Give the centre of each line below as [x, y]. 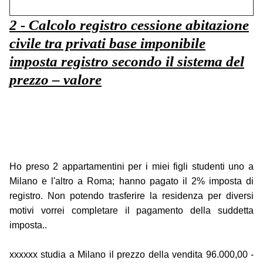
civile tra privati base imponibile [107, 43]
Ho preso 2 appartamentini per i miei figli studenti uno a [131, 167]
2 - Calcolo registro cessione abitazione [129, 25]
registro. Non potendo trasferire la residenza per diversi [131, 196]
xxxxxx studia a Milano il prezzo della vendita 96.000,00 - [131, 255]
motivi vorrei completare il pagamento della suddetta [131, 211]
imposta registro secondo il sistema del [127, 62]
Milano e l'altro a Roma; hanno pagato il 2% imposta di [131, 181]
